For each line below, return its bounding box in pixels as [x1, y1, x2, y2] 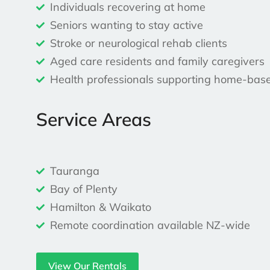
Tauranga [49, 164, 99, 178]
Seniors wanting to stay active [49, 18, 203, 33]
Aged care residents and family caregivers [49, 54, 265, 69]
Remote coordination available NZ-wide [49, 218, 250, 233]
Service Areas [36, 108, 151, 131]
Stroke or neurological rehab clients [49, 36, 227, 51]
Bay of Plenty [49, 182, 118, 196]
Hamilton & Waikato [49, 200, 151, 215]
